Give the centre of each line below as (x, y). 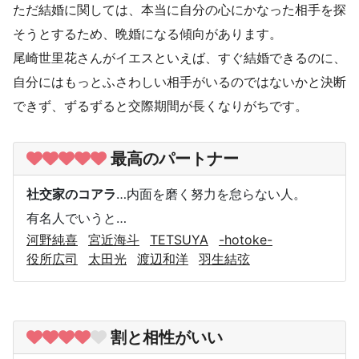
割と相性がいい (167, 337)
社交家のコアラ (71, 194)
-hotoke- (246, 239)
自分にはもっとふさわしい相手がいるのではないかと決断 (179, 81)
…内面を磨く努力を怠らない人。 (211, 194)
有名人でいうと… (77, 218)
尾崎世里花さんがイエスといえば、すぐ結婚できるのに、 (179, 57)
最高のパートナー (175, 158)
